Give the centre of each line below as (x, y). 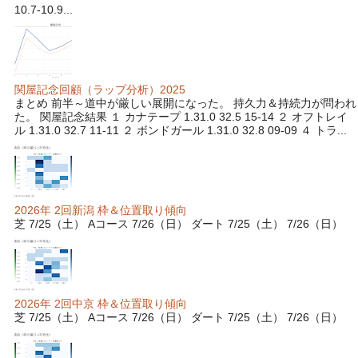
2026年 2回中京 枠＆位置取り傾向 (101, 304)
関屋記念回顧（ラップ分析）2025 (100, 89)
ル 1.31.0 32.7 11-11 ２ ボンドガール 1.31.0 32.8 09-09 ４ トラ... (181, 130)
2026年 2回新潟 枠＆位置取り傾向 (101, 210)
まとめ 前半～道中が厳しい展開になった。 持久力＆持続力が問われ (185, 103)
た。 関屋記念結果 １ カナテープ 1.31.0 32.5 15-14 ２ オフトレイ (181, 116)
